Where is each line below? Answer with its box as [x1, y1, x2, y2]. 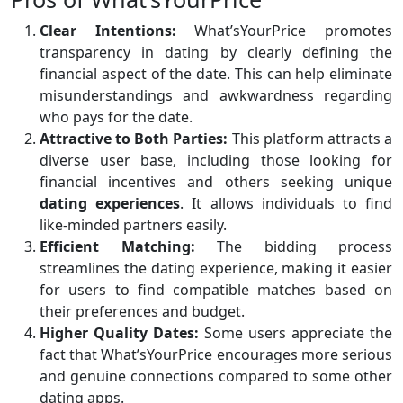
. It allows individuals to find [180, 193, 393, 214]
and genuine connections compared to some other [40, 366, 392, 387]
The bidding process [194, 237, 392, 257]
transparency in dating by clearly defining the [40, 42, 392, 63]
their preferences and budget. [40, 301, 245, 322]
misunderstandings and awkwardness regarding [40, 85, 392, 106]
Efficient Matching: [40, 237, 195, 257]
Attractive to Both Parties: [40, 129, 228, 149]
